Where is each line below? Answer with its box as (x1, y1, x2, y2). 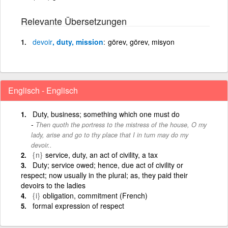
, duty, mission (52, 36, 103, 47)
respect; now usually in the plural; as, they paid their (21, 169, 188, 180)
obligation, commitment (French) (43, 190, 148, 201)
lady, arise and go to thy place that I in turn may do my (31, 130, 188, 139)
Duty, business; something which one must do (33, 108, 180, 119)
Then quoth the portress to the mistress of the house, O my (36, 120, 207, 129)
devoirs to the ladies (21, 180, 85, 190)
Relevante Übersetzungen (21, 14, 127, 27)
